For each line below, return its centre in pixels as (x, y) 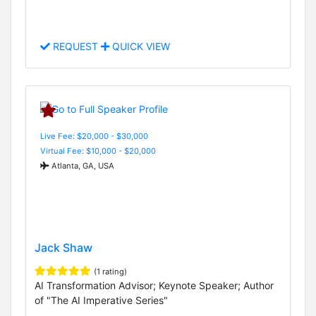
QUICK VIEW (140, 47)
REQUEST (75, 47)
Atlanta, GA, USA (82, 165)
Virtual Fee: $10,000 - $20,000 (98, 151)
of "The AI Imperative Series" (101, 300)
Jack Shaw (63, 247)
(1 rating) (110, 271)
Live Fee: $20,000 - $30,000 (94, 136)
